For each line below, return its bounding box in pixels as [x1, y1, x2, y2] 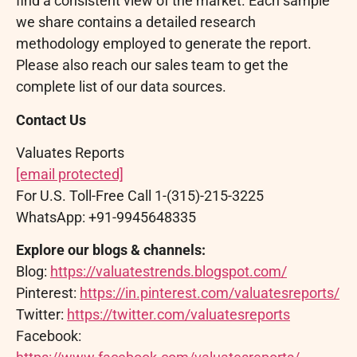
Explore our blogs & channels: [16, 241, 206, 259]
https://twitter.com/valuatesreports [67, 306, 290, 324]
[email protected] [16, 166, 124, 183]
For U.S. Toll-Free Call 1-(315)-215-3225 [16, 187, 264, 205]
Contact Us [16, 111, 86, 128]
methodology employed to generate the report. [16, 35, 312, 53]
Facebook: [16, 328, 81, 345]
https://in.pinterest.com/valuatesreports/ [80, 284, 339, 302]
